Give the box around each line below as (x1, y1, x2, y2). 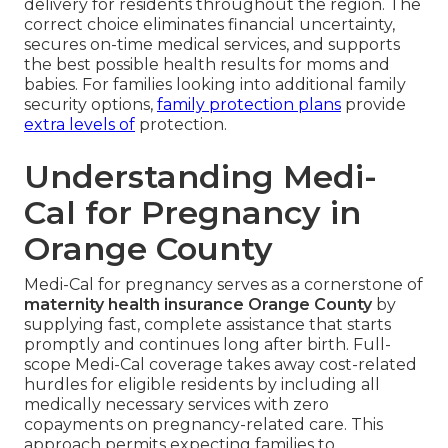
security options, (24, 95, 157, 115)
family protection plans (157, 95, 341, 115)
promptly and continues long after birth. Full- (24, 335, 391, 355)
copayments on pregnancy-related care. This (24, 415, 383, 435)
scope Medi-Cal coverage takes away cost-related (24, 355, 417, 375)
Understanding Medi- (24, 157, 377, 197)
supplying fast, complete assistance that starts (24, 315, 391, 335)
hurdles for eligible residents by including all (24, 375, 380, 395)
